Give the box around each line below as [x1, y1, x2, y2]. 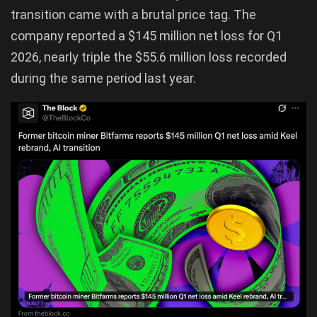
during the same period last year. [11, 70, 196, 86]
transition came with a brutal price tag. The [11, 6, 256, 22]
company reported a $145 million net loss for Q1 [11, 28, 282, 43]
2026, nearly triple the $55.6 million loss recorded [11, 49, 287, 64]
